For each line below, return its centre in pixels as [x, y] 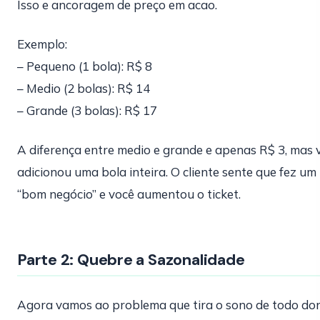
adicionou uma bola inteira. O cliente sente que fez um [167, 172]
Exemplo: [42, 44]
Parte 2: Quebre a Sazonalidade [131, 260]
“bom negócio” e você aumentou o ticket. [129, 194]
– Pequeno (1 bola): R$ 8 [85, 66]
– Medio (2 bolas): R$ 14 [84, 88]
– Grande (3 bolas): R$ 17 [87, 110]
